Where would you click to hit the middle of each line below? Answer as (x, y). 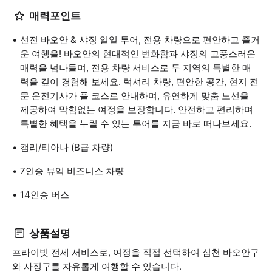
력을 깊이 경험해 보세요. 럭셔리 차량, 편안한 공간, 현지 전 (139, 82)
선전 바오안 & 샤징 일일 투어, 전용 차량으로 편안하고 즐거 (140, 40)
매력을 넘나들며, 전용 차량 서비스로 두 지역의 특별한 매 (136, 68)
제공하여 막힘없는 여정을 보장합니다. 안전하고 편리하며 (137, 110)
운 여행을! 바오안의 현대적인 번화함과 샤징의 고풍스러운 (138, 54)
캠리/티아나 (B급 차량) (66, 147)
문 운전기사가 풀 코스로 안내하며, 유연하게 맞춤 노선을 (134, 96)
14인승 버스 (45, 195)
